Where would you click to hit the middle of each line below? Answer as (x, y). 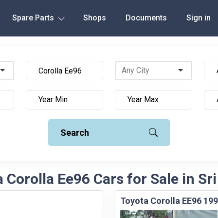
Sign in (198, 18)
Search (75, 133)
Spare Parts (34, 18)
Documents (146, 18)
